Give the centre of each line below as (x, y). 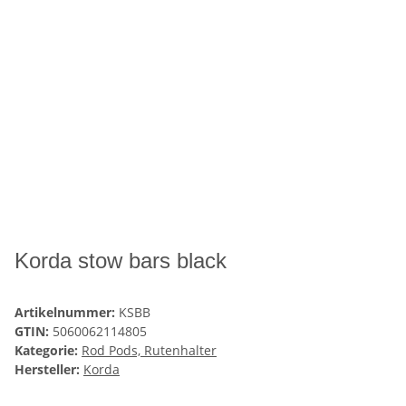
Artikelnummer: (67, 313)
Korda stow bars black (121, 261)
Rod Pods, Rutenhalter (149, 351)
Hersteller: (47, 370)
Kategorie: (48, 351)
